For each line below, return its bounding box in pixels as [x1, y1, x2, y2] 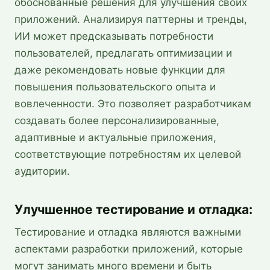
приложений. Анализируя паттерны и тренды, [14, 13, 247, 25]
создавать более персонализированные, [14, 114, 219, 127]
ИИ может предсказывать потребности [14, 30, 213, 42]
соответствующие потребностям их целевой [14, 148, 241, 160]
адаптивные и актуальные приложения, [14, 131, 216, 143]
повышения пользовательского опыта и [14, 80, 216, 93]
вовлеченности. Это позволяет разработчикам [14, 97, 251, 110]
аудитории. [14, 165, 70, 177]
